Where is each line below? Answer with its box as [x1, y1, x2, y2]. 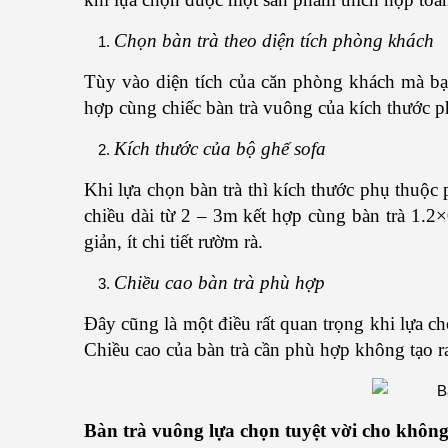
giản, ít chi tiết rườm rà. [84, 231, 263, 252]
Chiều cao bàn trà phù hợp [114, 272, 325, 293]
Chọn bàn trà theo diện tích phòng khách [114, 30, 434, 51]
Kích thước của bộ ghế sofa [114, 138, 326, 159]
